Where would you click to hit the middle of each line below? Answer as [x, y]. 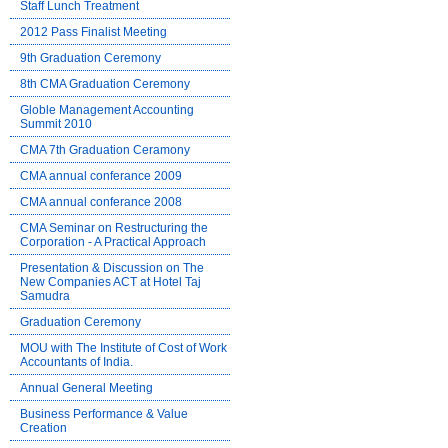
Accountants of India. [76, 362]
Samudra [45, 296]
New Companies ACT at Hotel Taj [110, 282]
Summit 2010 [56, 124]
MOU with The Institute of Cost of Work [123, 348]
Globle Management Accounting [107, 110]
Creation [43, 428]
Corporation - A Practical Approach [113, 242]
